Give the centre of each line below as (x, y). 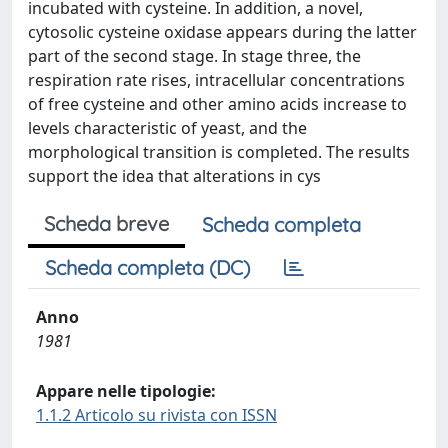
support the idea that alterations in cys (174, 176)
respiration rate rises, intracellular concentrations (216, 80)
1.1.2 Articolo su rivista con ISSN (156, 415)
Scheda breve (106, 223)
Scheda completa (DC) (147, 267)
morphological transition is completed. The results (219, 152)
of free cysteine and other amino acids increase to (217, 104)
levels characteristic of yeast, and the (167, 128)
